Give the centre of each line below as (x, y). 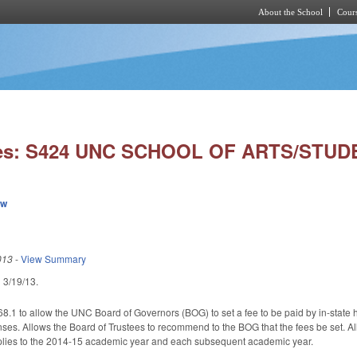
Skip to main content (165, 33)
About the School (290, 12)
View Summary (54, 258)
